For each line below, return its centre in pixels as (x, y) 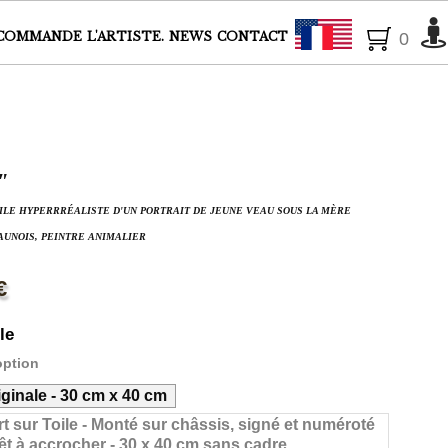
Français (378, 36)
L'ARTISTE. (125, 36)
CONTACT (252, 36)
